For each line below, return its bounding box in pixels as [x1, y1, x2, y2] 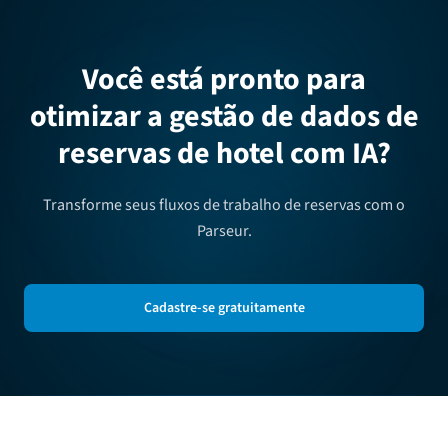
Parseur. [196, 219, 252, 242]
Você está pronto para [82, 57, 366, 101]
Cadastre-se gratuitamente [143, 297, 305, 318]
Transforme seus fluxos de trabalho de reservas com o [43, 193, 405, 216]
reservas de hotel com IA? [57, 131, 391, 175]
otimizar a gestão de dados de [29, 94, 419, 138]
